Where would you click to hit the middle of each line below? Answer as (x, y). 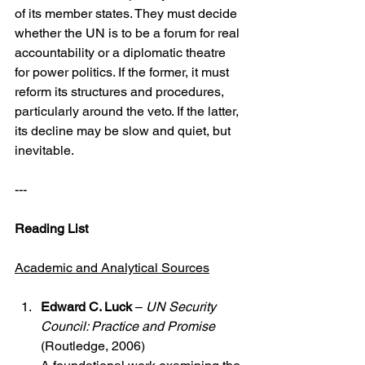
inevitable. (44, 151)
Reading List (51, 229)
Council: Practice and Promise (128, 327)
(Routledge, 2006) (93, 346)
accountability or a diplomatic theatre (122, 53)
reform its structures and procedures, (121, 92)
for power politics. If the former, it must (123, 73)
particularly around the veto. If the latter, (128, 112)
